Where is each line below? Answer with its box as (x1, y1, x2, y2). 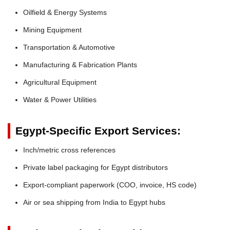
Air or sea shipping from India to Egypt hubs (23, 198, 165, 206)
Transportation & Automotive (23, 43, 115, 51)
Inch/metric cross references (23, 145, 116, 154)
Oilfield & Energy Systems (23, 8, 107, 16)
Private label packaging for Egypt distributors (23, 163, 168, 171)
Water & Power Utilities (23, 95, 97, 104)
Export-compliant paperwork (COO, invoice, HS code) (23, 180, 197, 189)
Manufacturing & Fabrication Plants (23, 60, 137, 69)
